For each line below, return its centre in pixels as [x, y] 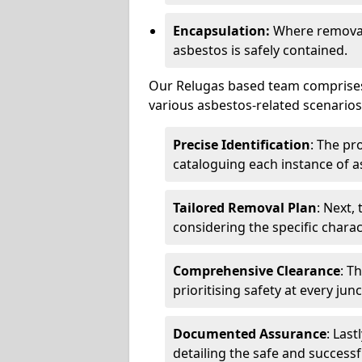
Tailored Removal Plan [245, 207]
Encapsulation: [221, 30]
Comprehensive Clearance [257, 270]
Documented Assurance [250, 333]
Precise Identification [242, 144]
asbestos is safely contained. [260, 50]
